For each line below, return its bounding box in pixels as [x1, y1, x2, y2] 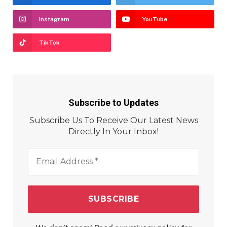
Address [27, 157, 58, 167]
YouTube [142, 16, 168, 23]
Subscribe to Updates [68, 97, 159, 108]
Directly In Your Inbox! [68, 127, 159, 137]
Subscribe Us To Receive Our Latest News [29, 116, 198, 126]
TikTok [39, 39, 60, 47]
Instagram [39, 16, 69, 23]
